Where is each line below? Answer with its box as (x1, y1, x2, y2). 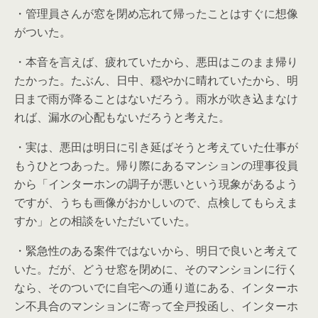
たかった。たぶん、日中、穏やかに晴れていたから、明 (14, 72, 298, 88)
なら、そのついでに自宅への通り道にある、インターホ (14, 280, 298, 295)
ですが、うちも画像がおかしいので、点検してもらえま (14, 194, 298, 210)
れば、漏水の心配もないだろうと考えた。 (14, 109, 230, 125)
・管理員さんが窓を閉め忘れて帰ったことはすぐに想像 (14, 6, 298, 21)
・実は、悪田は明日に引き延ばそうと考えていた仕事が (14, 139, 298, 155)
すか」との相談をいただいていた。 (14, 213, 196, 229)
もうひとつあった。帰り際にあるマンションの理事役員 (14, 158, 298, 173)
